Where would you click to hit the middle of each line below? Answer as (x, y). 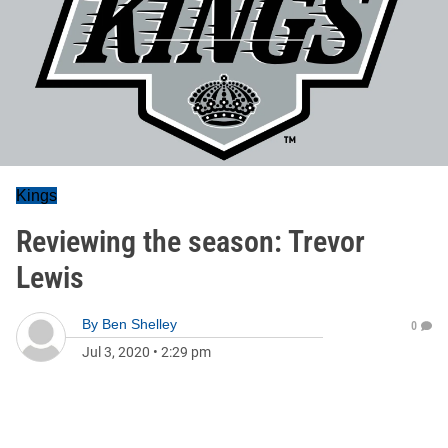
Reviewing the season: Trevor (190, 241)
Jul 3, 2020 (116, 352)
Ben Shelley (139, 324)
